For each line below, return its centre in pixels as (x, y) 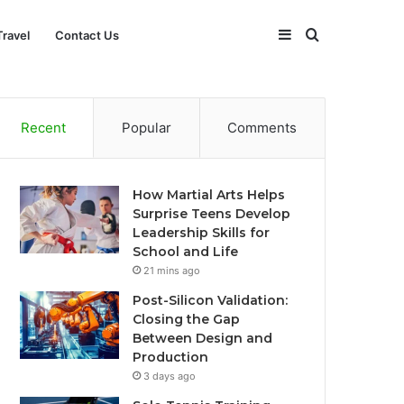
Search (341, 34)
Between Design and (203, 338)
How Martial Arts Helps (209, 195)
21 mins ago (172, 271)
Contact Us (87, 35)
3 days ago (170, 376)
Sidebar (317, 34)
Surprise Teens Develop (212, 214)
